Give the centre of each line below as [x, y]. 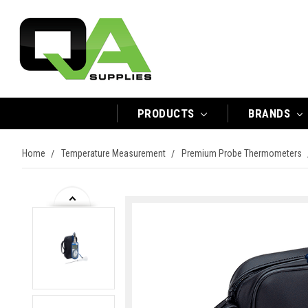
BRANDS [271, 113]
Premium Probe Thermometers [242, 153]
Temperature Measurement [113, 153]
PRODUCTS [167, 113]
